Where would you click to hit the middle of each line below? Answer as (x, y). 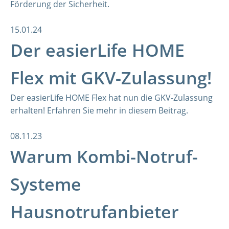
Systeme (46, 184)
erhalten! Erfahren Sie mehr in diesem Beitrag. (99, 110)
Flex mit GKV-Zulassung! (111, 78)
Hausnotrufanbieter (95, 212)
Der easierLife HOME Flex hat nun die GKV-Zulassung (111, 98)
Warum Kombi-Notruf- (104, 156)
